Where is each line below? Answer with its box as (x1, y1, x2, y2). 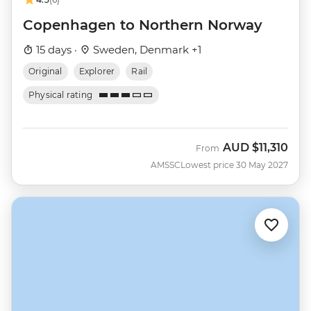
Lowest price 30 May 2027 (180, 160, 288, 171)
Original (28, 66, 62, 77)
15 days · (33, 43, 80, 57)
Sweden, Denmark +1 (90, 43, 201, 57)
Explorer (78, 66, 115, 77)
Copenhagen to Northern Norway (23, 17, 262, 34)
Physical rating (28, 90, 93, 101)
